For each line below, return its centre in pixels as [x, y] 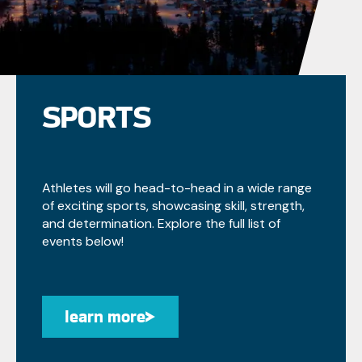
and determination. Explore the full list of [161, 224]
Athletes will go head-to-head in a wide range [177, 188]
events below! [82, 242]
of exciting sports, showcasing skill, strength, [173, 206]
